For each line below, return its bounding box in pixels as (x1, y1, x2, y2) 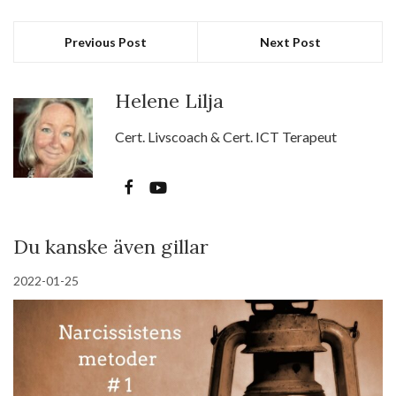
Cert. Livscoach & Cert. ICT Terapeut (115, 128, 337, 146)
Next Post (259, 34, 321, 50)
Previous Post (65, 34, 147, 50)
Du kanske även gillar (13, 234, 209, 260)
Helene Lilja (115, 88, 224, 114)
